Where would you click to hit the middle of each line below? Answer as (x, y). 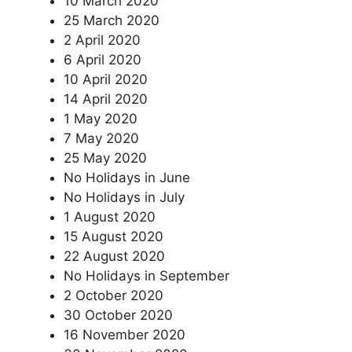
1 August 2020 (110, 216)
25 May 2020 (105, 158)
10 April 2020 (106, 79)
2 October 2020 (114, 295)
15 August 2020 (114, 236)
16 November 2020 (125, 334)
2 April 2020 (102, 40)
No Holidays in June (127, 177)
